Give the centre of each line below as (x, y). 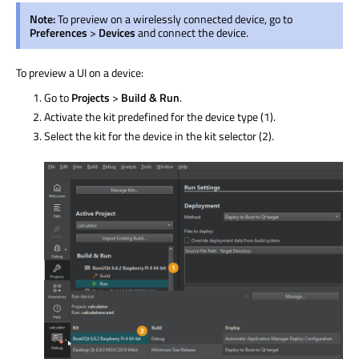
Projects (91, 97)
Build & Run (150, 97)
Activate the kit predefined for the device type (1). (160, 116)
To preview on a (95, 18)
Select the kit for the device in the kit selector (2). (159, 135)
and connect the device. (192, 32)
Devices (117, 32)
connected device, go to (237, 18)
